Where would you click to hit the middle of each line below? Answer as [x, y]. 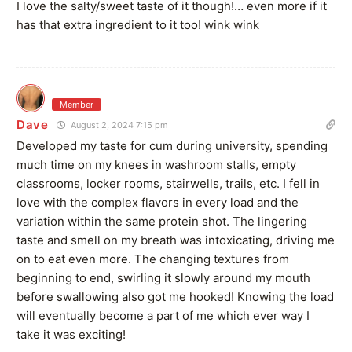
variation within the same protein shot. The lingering [162, 221]
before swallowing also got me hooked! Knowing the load [175, 296]
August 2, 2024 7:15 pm [118, 125]
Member [77, 104]
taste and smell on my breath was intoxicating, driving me [176, 240]
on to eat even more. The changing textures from [153, 258]
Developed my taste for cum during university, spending [172, 145]
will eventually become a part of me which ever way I [163, 315]
